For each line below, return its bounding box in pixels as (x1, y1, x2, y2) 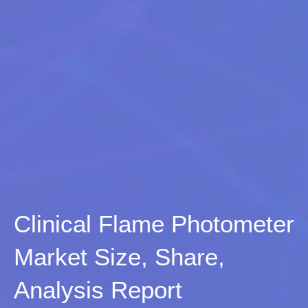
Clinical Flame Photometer (14, 210, 294, 237)
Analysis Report (14, 276, 182, 303)
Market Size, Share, (14, 243, 225, 270)
